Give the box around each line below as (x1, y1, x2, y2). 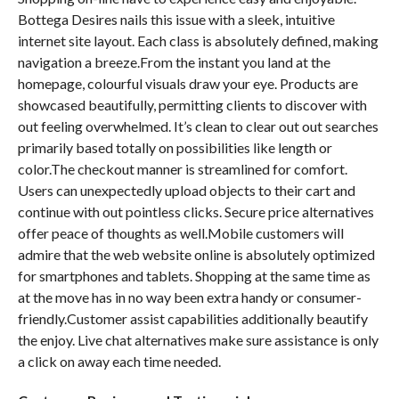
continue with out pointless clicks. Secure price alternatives (17, 203, 374, 220)
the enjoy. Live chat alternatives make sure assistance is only (17, 331, 379, 348)
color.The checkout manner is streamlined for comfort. (17, 160, 347, 177)
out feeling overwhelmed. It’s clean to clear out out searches (17, 118, 379, 134)
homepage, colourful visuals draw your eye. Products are (17, 75, 358, 92)
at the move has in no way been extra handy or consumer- (17, 289, 362, 305)
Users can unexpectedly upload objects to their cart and (17, 182, 355, 199)
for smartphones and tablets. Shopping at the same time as (17, 267, 370, 284)
